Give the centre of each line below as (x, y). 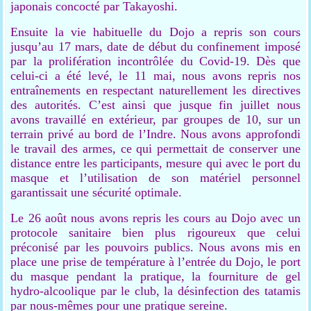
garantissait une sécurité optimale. (96, 192)
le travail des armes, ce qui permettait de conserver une (155, 149)
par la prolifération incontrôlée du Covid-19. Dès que (155, 61)
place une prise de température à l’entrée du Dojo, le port (155, 262)
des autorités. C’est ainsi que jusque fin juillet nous (155, 105)
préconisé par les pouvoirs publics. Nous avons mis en (155, 247)
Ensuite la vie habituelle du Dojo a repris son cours (155, 32)
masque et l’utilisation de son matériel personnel (155, 178)
